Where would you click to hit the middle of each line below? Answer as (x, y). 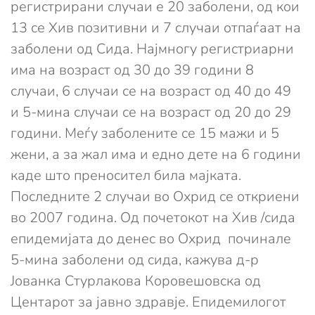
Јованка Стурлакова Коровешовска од (136, 281)
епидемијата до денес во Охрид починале (151, 239)
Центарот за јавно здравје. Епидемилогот (148, 302)
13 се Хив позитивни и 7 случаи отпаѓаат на (156, 28)
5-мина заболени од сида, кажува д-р (135, 260)
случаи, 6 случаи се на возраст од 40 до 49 (153, 91)
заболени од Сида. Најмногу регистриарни (152, 49)
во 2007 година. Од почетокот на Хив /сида (153, 218)
